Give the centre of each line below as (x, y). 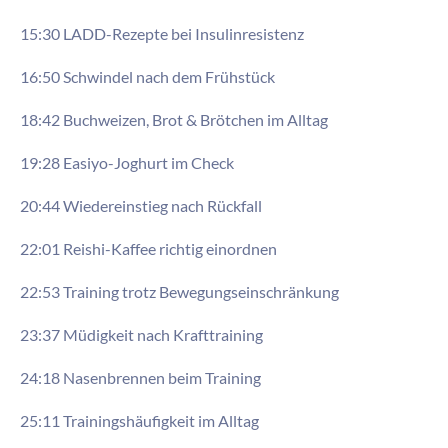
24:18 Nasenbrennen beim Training (140, 377)
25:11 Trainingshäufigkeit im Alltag (141, 420)
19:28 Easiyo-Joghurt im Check (127, 162)
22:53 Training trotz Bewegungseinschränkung (179, 291)
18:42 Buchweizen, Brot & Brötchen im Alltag (174, 119)
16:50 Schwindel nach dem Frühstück (147, 76)
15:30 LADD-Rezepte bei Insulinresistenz (162, 33)
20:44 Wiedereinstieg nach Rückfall (141, 205)
